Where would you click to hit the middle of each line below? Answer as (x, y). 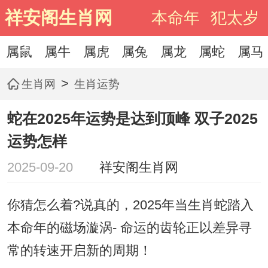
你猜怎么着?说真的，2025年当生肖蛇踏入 (130, 205)
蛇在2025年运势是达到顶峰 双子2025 (132, 119)
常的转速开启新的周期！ (79, 251)
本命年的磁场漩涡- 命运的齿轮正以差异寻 (129, 228)
